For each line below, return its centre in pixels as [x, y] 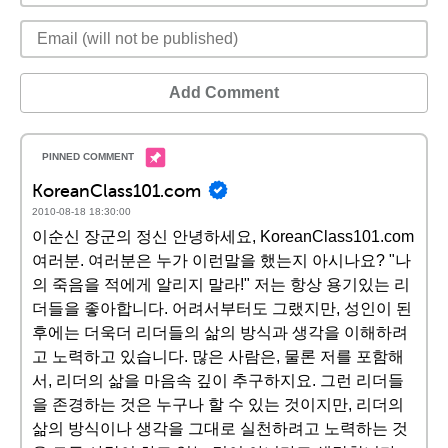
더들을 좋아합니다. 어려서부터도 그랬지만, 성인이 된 [222, 308]
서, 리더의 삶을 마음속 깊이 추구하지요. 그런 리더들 [218, 380]
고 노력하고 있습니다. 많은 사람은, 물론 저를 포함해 [218, 356]
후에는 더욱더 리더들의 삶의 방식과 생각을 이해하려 [220, 332]
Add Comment [224, 92]
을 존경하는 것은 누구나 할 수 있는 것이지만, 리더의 [218, 404]
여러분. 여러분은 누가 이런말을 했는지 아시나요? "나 [221, 260]
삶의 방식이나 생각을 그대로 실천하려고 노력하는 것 [220, 428]
